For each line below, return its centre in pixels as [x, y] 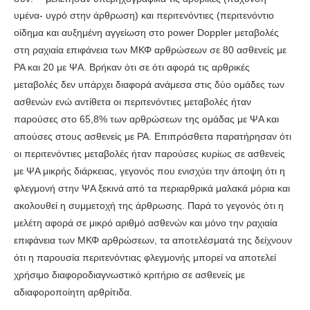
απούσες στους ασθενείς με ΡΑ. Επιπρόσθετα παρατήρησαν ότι [153, 137]
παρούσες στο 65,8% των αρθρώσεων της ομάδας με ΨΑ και [146, 119]
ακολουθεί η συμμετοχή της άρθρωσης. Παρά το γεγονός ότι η [149, 206]
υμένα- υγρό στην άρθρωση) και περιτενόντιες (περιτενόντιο [144, 16]
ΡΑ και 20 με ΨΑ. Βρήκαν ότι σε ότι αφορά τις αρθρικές [132, 67]
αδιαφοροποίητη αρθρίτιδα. [73, 292]
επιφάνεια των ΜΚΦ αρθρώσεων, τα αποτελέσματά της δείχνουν [153, 240]
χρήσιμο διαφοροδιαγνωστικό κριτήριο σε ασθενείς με [129, 275]
